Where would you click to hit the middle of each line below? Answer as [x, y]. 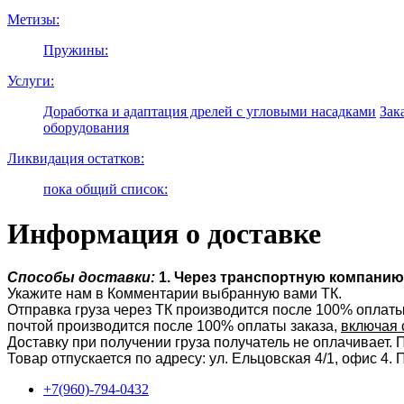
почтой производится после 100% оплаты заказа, [174, 326]
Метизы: [33, 20]
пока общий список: [106, 189]
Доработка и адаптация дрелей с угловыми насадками [210, 112]
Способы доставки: [81, 278]
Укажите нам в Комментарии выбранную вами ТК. [174, 294]
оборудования [86, 128]
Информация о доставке [164, 233]
